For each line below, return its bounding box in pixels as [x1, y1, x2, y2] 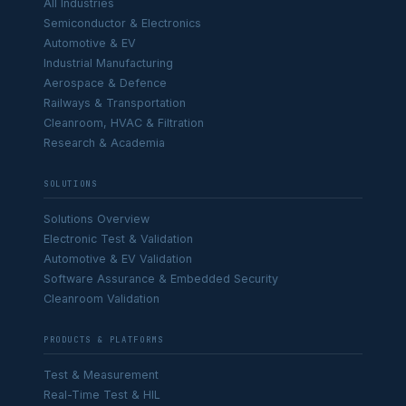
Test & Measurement [43, 368, 159, 382]
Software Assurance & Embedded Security [43, 272, 278, 285]
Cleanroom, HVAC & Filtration [43, 116, 204, 130]
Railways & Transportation [43, 96, 186, 110]
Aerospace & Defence [43, 76, 167, 90]
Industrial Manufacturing [43, 56, 173, 70]
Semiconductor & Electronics [43, 16, 201, 30]
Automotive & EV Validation [43, 252, 192, 266]
